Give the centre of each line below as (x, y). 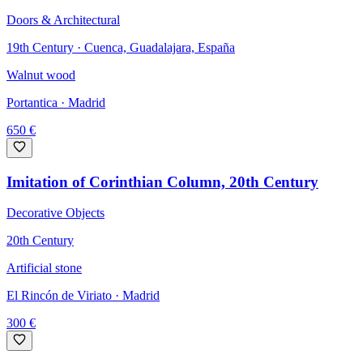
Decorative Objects (56, 213)
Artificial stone (44, 268)
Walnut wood (41, 75)
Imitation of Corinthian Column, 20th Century (162, 181)
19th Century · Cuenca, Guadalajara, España (121, 47)
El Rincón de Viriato (59, 296)
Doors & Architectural (63, 19)
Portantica (32, 102)
